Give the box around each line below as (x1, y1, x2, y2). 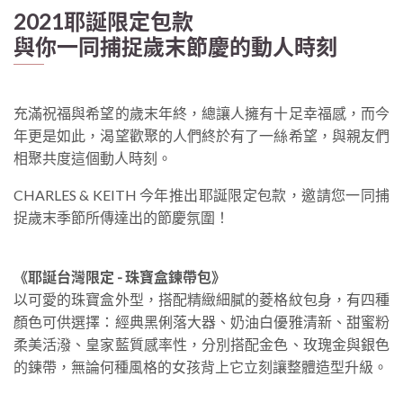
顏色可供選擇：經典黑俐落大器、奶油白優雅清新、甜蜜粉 (13, 312, 390, 330)
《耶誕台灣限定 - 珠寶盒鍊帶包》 (13, 267, 226, 285)
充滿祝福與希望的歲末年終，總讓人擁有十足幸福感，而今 (13, 103, 390, 121)
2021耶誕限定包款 (13, 7, 193, 34)
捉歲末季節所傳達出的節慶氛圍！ (13, 208, 229, 226)
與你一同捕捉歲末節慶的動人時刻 (13, 32, 337, 59)
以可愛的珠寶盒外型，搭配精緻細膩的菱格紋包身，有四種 (13, 290, 390, 308)
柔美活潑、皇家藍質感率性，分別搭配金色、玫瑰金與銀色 (13, 335, 390, 353)
